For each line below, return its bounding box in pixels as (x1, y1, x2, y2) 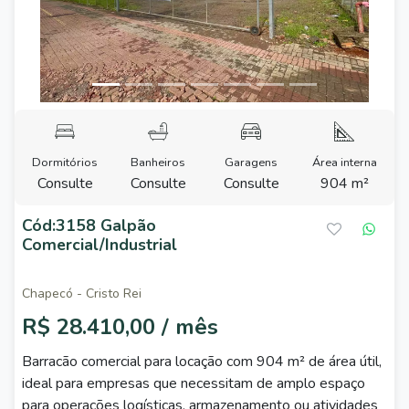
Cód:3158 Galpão (22, 215, 156, 236)
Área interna (311, 154, 377, 171)
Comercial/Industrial (22, 234, 177, 256)
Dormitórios (32, 154, 98, 171)
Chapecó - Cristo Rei (22, 285, 142, 302)
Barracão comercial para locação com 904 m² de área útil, (22, 351, 382, 372)
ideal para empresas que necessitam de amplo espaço (22, 373, 365, 393)
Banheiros (131, 154, 185, 171)
